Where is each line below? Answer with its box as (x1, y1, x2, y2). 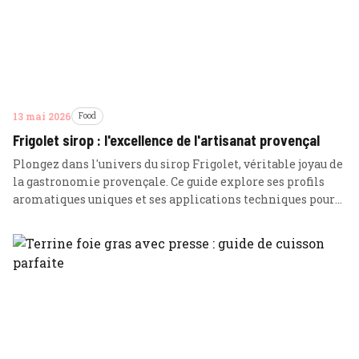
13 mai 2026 (13, 110, 71, 123)
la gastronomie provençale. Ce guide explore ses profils (13, 174, 325, 189)
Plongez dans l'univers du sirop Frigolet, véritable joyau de (13, 156, 343, 171)
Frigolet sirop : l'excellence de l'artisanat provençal (13, 131, 320, 149)
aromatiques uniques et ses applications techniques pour (13, 192, 335, 207)
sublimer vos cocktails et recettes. (13, 209, 205, 224)
